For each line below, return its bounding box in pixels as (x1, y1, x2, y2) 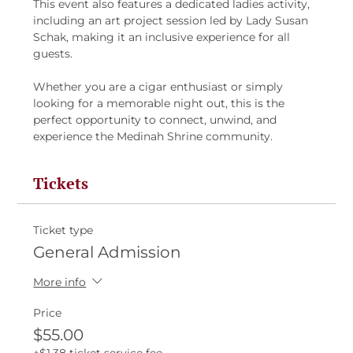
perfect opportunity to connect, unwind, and (33, 113, 281, 128)
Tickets (33, 173, 89, 195)
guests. (33, 46, 73, 61)
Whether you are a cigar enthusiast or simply (33, 80, 287, 95)
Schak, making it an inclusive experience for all (33, 30, 294, 45)
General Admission (33, 243, 182, 262)
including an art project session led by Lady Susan (33, 13, 312, 28)
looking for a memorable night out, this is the (33, 96, 288, 111)
